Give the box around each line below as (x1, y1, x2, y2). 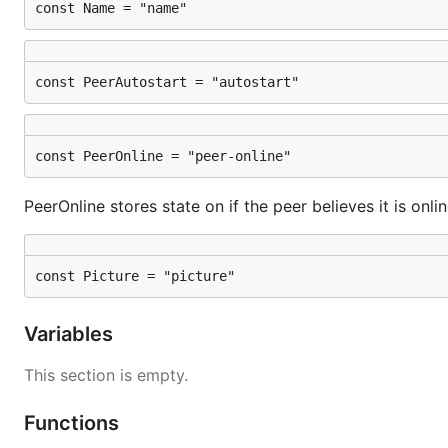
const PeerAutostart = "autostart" (35, 74, 299, 90)
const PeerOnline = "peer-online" (35, 148, 291, 164)
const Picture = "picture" (35, 268, 235, 284)
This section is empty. (24, 365, 188, 385)
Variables (24, 322, 118, 346)
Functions (24, 411, 124, 435)
